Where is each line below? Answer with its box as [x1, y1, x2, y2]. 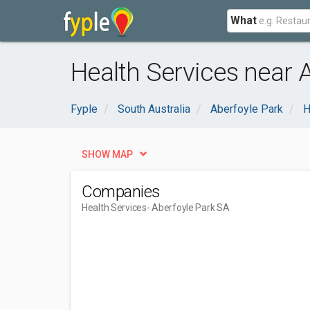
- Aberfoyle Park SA [146, 202, 230, 213]
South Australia [118, 102, 190, 116]
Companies [82, 182, 161, 201]
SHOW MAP [82, 149, 133, 160]
